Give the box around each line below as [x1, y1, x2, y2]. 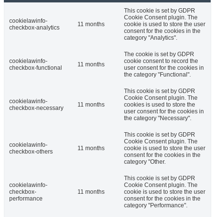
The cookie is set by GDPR [124, 51, 194, 58]
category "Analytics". [124, 34, 177, 42]
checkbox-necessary [9, 105, 63, 112]
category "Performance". [124, 202, 187, 209]
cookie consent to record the [124, 58, 198, 65]
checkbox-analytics [9, 24, 60, 31]
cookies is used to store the [124, 101, 195, 108]
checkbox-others [9, 148, 53, 155]
